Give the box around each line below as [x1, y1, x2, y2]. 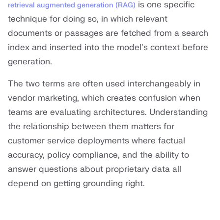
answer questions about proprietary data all [8, 164, 181, 175]
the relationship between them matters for [8, 121, 174, 132]
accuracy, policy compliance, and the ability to [8, 150, 189, 161]
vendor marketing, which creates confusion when [8, 93, 200, 104]
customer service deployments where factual [8, 136, 185, 146]
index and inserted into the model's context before [8, 42, 208, 53]
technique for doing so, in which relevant [8, 14, 167, 25]
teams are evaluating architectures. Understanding [8, 107, 208, 118]
